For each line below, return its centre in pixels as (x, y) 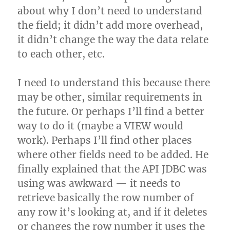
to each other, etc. (61, 54)
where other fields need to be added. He (113, 155)
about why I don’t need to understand (110, 11)
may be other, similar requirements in (110, 97)
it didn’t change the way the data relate (113, 40)
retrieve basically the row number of (106, 198)
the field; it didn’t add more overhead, (110, 25)
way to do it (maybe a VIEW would (101, 126)
